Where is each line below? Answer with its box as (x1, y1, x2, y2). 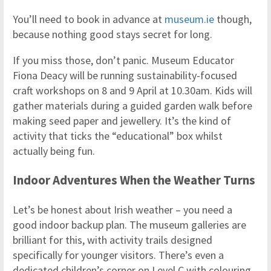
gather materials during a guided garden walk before (13, 98, 252, 113)
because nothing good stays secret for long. (13, 27, 212, 41)
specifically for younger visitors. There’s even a (13, 247, 224, 262)
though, (214, 11, 252, 26)
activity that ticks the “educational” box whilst (13, 128, 223, 143)
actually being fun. (13, 143, 95, 158)
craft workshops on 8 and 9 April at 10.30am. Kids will (13, 83, 252, 97)
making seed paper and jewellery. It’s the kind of (13, 113, 231, 128)
